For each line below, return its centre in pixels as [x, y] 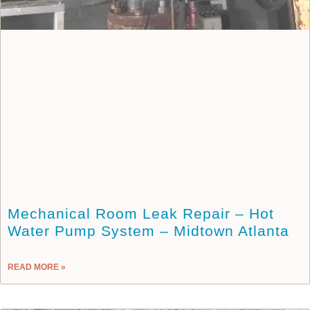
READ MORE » [37, 267]
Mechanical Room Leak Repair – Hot [141, 213]
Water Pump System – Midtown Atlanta [148, 230]
